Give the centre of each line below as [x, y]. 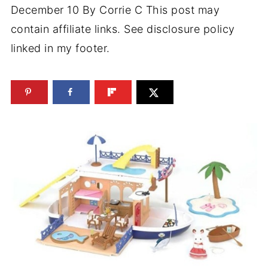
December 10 [45, 10]
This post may [181, 10]
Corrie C [121, 10]
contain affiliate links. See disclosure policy [123, 29]
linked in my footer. [60, 48]
